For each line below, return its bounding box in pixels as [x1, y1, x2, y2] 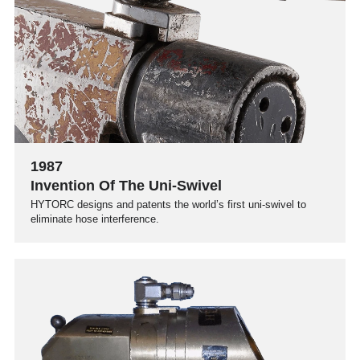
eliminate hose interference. [31, 212, 159, 225]
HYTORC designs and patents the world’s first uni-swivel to [31, 198, 306, 211]
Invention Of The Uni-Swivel [31, 177, 222, 194]
